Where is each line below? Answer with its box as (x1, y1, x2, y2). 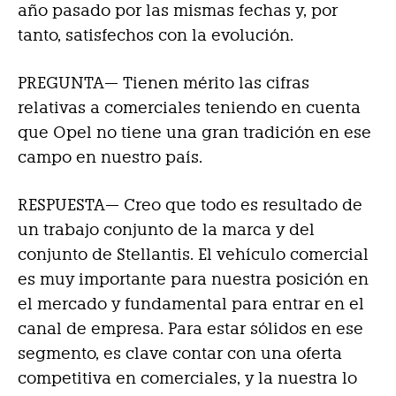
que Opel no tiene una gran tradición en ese (18, 122, 371, 141)
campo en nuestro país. (18, 147, 202, 166)
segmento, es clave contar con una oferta (18, 343, 342, 362)
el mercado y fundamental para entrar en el (18, 293, 364, 313)
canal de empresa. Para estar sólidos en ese (18, 318, 363, 338)
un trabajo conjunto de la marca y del (18, 219, 315, 239)
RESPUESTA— (18, 194, 119, 214)
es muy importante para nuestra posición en (18, 269, 369, 288)
